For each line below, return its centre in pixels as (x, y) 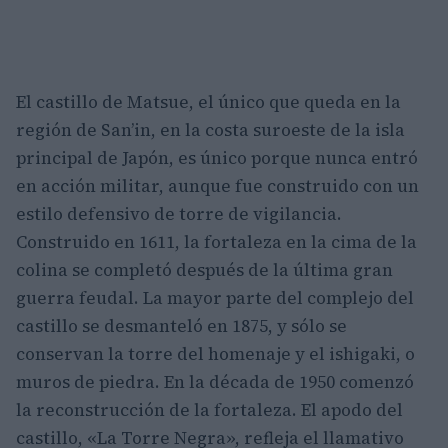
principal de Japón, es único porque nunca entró (217, 158)
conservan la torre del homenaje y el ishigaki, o (215, 354)
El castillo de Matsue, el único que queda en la (208, 102)
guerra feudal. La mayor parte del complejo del (215, 298)
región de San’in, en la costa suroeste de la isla (210, 130)
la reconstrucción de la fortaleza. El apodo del (209, 410)
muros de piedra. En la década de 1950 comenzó (215, 382)
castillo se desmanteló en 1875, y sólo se (181, 326)
